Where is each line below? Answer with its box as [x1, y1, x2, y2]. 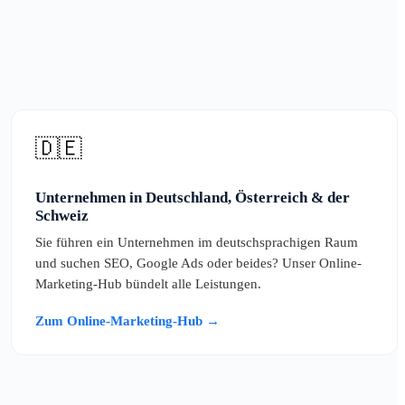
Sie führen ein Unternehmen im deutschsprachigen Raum [35, 235, 358, 250]
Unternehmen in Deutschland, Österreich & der [35, 189, 350, 207]
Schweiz [35, 207, 89, 225]
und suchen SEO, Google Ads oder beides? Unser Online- [35, 256, 362, 271]
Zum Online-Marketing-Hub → [35, 314, 220, 329]
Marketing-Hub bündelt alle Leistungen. [35, 277, 261, 292]
